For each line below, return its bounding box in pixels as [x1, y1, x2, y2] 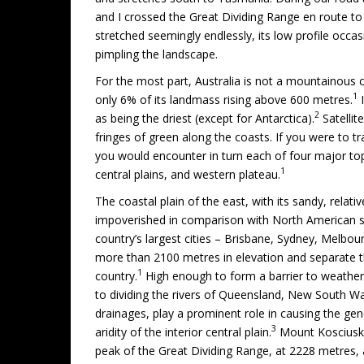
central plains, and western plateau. [95, 166, 280, 182]
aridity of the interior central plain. [95, 323, 271, 340]
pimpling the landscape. [95, 45, 218, 62]
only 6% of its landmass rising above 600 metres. [95, 91, 353, 107]
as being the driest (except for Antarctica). [95, 110, 314, 126]
